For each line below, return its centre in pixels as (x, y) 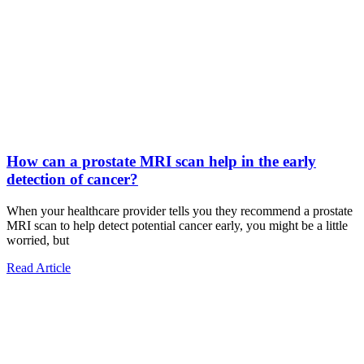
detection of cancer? (72, 180)
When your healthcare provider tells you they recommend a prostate (180, 210)
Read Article (39, 267)
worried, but (38, 240)
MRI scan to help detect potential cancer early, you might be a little (177, 225)
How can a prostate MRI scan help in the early (161, 162)
